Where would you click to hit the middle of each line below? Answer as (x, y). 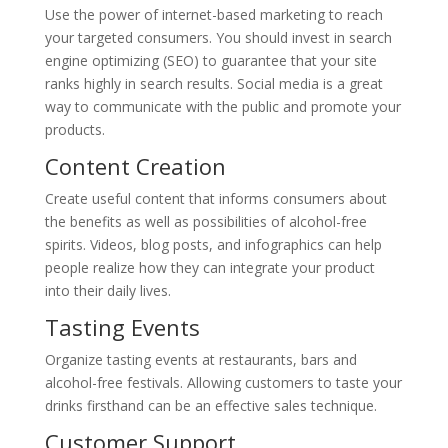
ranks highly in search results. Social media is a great (213, 84)
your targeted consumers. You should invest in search (218, 38)
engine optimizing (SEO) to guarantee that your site (210, 61)
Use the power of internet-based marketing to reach (213, 15)
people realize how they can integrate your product (209, 268)
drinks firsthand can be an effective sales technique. (210, 406)
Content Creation (135, 166)
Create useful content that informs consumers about (215, 199)
